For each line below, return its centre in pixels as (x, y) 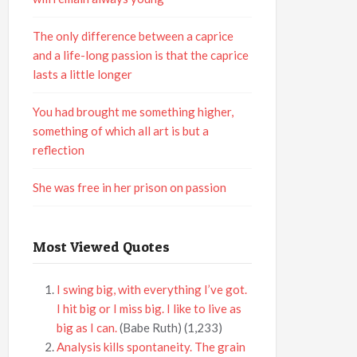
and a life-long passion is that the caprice (141, 55)
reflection (59, 150)
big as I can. (87, 328)
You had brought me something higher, (133, 112)
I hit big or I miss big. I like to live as (149, 308)
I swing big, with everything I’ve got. (152, 289)
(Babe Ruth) (151, 328)
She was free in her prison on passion (130, 187)
